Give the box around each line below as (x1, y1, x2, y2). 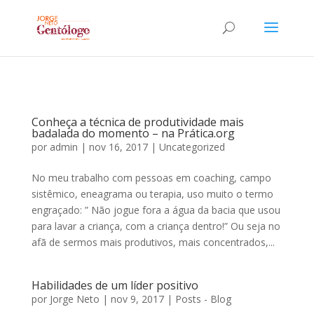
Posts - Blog (175, 292, 231, 306)
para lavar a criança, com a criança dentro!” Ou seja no (31, 219, 280, 233)
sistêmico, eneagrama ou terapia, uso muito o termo (31, 187, 273, 200)
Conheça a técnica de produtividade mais (31, 114, 244, 130)
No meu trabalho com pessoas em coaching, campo (31, 171, 271, 184)
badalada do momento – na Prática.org (31, 125, 235, 141)
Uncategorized (158, 140, 225, 153)
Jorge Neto (49, 292, 100, 306)
